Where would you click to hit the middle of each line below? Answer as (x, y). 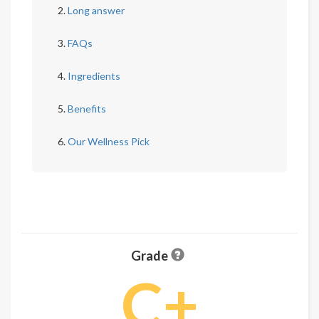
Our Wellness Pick (109, 141)
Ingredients (94, 76)
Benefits (87, 109)
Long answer (96, 10)
